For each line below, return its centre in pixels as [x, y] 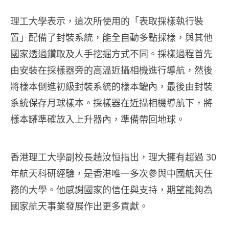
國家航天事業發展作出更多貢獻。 [79, 206]
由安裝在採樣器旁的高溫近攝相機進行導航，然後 [111, 70]
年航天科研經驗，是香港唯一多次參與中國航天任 [111, 174]
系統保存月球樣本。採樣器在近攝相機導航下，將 [111, 103]
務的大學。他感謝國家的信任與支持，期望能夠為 [111, 190]
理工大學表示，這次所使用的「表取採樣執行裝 [107, 21]
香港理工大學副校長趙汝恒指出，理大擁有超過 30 [113, 157]
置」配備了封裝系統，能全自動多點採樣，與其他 [111, 38]
